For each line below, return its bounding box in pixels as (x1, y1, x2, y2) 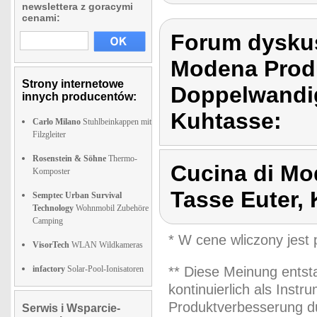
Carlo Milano (33, 117, 81, 127)
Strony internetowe (22, 78, 124, 90)
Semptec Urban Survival (33, 190, 122, 200)
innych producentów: (22, 91, 137, 103)
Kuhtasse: (171, 108, 282, 134)
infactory (33, 264, 65, 274)
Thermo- (106, 154, 137, 163)
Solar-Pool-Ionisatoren (65, 264, 144, 274)
